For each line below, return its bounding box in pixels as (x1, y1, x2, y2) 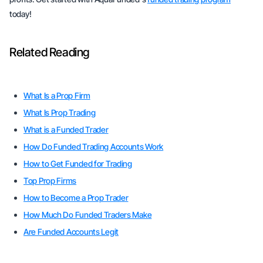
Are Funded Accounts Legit (23, 227, 119, 237)
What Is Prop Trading (23, 107, 96, 117)
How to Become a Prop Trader (23, 193, 129, 203)
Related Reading (9, 45, 90, 59)
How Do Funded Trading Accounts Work (23, 141, 164, 151)
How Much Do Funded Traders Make (23, 210, 152, 220)
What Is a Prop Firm (23, 90, 90, 100)
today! (9, 9, 32, 19)
